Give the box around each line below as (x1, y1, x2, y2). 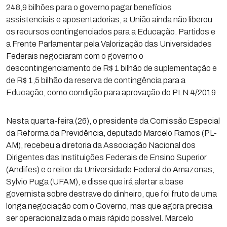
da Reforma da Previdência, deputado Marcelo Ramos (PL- (6, 129, 217, 137)
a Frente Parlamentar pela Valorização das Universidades (6, 40, 212, 48)
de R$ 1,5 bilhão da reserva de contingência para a (6, 76, 185, 85)
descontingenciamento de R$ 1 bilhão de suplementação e (6, 64, 217, 72)
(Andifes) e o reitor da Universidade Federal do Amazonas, (6, 165, 214, 174)
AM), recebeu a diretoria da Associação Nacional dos (6, 141, 196, 149)
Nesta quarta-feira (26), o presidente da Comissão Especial (6, 117, 220, 125)
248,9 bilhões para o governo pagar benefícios (6, 3, 172, 12)
